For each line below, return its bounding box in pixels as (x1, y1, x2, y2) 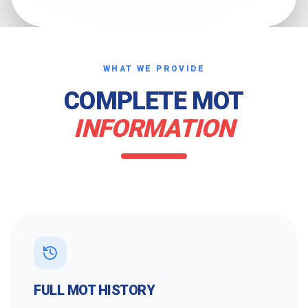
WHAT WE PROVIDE (103, 64, 205, 74)
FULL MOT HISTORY (34, 282, 155, 298)
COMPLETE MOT (64, 87, 244, 115)
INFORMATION (74, 114, 234, 143)
